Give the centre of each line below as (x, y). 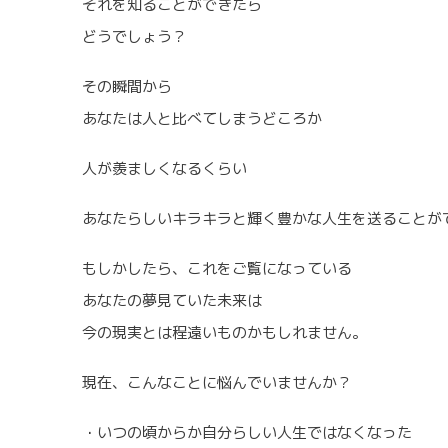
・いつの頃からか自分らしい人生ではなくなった (247, 433)
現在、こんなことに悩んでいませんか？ (217, 383)
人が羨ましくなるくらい (164, 169)
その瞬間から (127, 87)
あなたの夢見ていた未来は (172, 301)
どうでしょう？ (134, 37)
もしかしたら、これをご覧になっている (217, 269)
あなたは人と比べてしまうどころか (202, 119)
